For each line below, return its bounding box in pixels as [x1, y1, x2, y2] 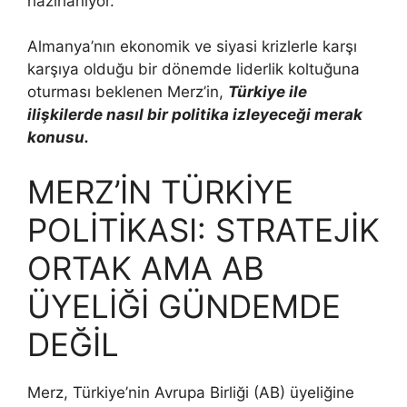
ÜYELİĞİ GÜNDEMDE [27, 286, 341, 325]
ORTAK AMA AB [27, 248, 264, 287]
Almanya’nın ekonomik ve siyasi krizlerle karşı [27, 37, 357, 56]
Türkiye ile [228, 83, 307, 102]
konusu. [27, 128, 89, 147]
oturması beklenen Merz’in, [27, 83, 228, 102]
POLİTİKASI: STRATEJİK [27, 210, 380, 249]
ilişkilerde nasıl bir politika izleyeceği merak [27, 105, 362, 124]
